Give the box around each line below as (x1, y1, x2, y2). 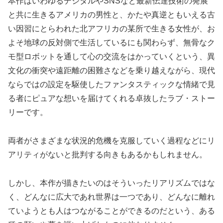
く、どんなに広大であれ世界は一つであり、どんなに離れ (8, 192, 215, 201)
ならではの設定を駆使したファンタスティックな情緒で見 (8, 80, 215, 89)
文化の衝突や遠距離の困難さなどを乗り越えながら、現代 (8, 66, 215, 75)
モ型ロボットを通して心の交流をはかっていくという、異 (8, 52, 215, 61)
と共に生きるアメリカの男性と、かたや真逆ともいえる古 (8, 10, 215, 19)
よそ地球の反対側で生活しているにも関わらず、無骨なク (8, 38, 215, 47)
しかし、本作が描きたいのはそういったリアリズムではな (8, 178, 215, 187)
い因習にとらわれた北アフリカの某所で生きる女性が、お (8, 24, 215, 33)
